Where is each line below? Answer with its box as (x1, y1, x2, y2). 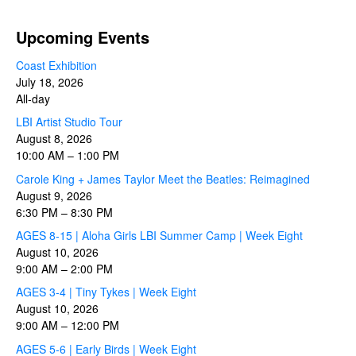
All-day (16, 90, 50, 106)
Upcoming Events (16, 25, 149, 48)
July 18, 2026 (16, 73, 83, 90)
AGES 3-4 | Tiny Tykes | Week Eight (16, 284, 196, 300)
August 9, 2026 (16, 187, 92, 203)
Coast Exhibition (16, 56, 97, 73)
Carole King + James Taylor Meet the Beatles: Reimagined (16, 170, 310, 187)
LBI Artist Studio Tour (16, 114, 122, 130)
